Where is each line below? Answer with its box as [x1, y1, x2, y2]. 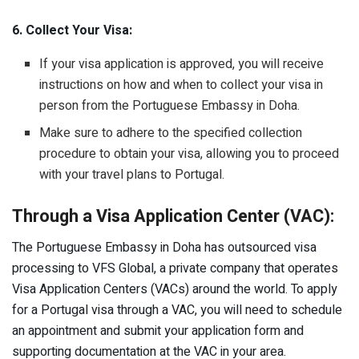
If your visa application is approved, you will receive [39, 54, 325, 74]
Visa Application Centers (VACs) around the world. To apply [12, 279, 337, 299]
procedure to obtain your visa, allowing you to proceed [39, 143, 340, 163]
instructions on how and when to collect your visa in [39, 75, 324, 95]
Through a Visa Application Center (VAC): [12, 203, 338, 229]
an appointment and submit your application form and [12, 321, 304, 341]
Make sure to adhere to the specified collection [39, 123, 303, 143]
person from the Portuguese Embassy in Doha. [39, 95, 304, 115]
